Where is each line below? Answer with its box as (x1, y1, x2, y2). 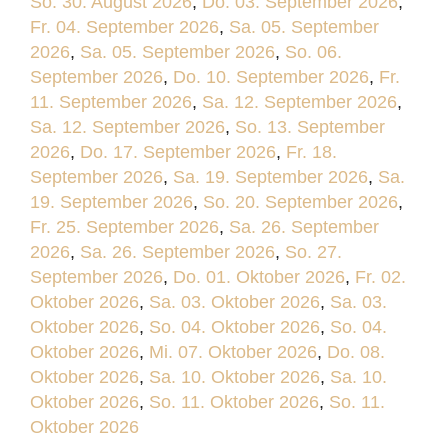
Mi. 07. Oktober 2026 (149, 342, 317, 362)
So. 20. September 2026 (203, 192, 398, 212)
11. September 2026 (30, 92, 192, 112)
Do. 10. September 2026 (173, 67, 369, 87)
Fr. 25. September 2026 (30, 217, 219, 237)
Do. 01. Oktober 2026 (173, 267, 345, 287)
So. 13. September (235, 117, 385, 137)
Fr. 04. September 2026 (30, 17, 219, 37)
